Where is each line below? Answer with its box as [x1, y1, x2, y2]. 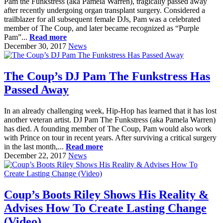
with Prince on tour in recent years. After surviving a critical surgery [4, 133, 217, 142]
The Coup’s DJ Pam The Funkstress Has [4, 69, 210, 83]
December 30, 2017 [4, 42, 66, 50]
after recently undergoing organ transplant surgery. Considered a [4, 6, 205, 14]
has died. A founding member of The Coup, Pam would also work [4, 124, 212, 133]
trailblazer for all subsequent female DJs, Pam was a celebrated [4, 15, 201, 23]
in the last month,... [4, 142, 66, 151]
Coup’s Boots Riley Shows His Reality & [4, 188, 209, 201]
